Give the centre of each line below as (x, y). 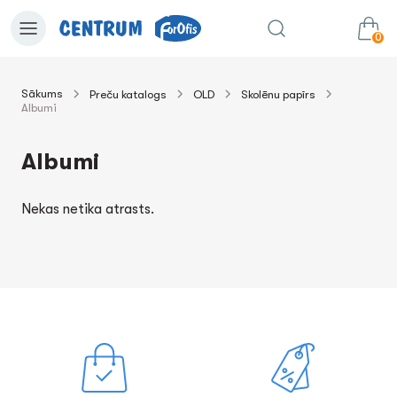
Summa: (285, 114)
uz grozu (132, 113)
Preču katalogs (128, 94)
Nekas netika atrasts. (88, 209)
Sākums (42, 93)
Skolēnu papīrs (278, 94)
